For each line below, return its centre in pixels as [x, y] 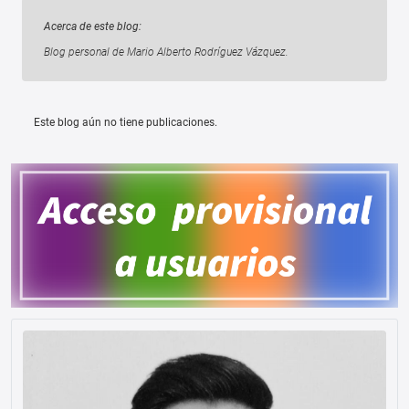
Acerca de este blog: [93, 27]
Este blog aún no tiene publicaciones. [126, 123]
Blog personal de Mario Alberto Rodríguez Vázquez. [166, 52]
